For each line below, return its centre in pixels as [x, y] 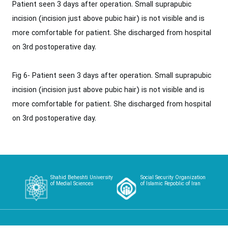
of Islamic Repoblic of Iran [170, 184]
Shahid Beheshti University [81, 178]
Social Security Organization [173, 178]
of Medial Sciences [72, 184]
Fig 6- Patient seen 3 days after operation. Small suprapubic [112, 76]
